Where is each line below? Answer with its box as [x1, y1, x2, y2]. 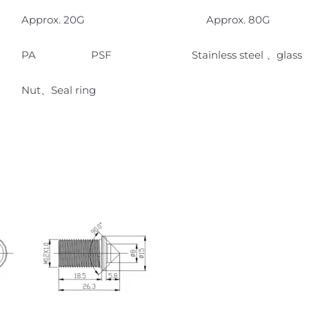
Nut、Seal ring [21, 83, 99, 97]
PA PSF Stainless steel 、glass [21, 48, 302, 61]
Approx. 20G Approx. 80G [21, 12, 270, 26]
